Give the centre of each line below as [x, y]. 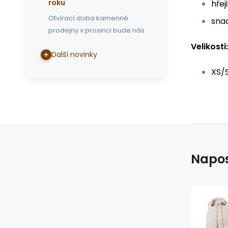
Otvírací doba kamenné [88, 18]
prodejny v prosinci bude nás [96, 30]
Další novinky [74, 54]
